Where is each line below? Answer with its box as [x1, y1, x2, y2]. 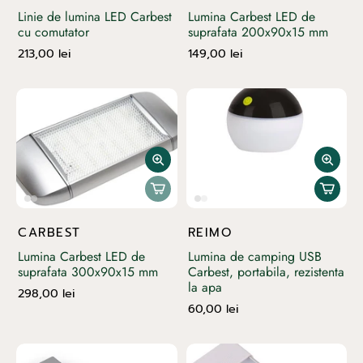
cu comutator [18, 22, 89, 41]
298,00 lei [18, 284, 75, 303]
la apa [187, 278, 222, 297]
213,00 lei [18, 44, 71, 62]
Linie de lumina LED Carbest [18, 6, 172, 26]
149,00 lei [187, 44, 243, 62]
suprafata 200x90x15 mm [187, 22, 328, 41]
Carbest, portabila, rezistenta [187, 263, 344, 282]
